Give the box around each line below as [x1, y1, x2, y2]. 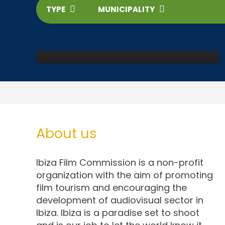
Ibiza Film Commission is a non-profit [36, 156, 203, 169]
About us [36, 124, 97, 143]
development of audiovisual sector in [36, 194, 203, 206]
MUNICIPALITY [98, 4, 155, 15]
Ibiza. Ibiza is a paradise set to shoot [36, 206, 199, 219]
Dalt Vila [49, 33, 105, 51]
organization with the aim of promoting [36, 169, 213, 181]
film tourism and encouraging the [36, 181, 187, 194]
